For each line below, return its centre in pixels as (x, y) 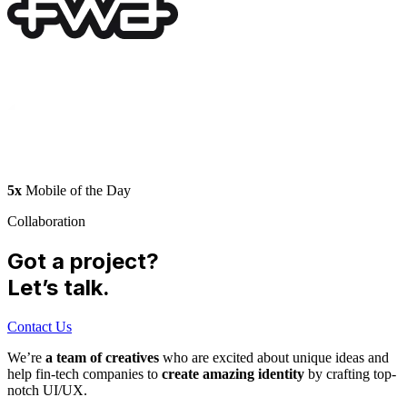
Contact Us (40, 326)
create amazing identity (233, 373)
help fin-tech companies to (84, 373)
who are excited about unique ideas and (274, 357)
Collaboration (46, 221)
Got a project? (83, 261)
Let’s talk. (59, 287)
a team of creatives (102, 357)
